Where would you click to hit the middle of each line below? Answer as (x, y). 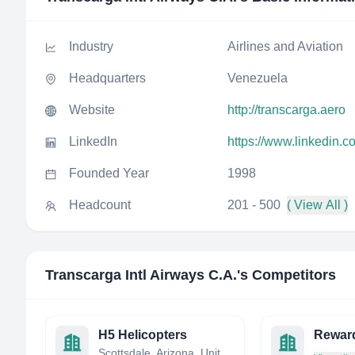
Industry (91, 46)
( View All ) (317, 205)
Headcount (100, 205)
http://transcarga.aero (286, 110)
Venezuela (258, 78)
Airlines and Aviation (285, 46)
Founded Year (109, 173)
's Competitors (286, 275)
